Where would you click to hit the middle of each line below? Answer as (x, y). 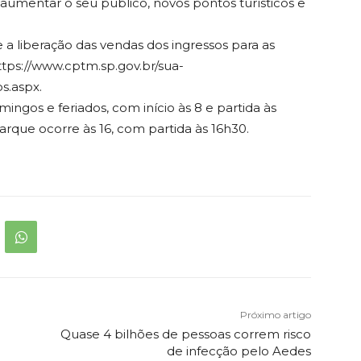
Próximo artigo (275, 315)
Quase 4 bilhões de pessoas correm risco (185, 334)
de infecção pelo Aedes (239, 351)
